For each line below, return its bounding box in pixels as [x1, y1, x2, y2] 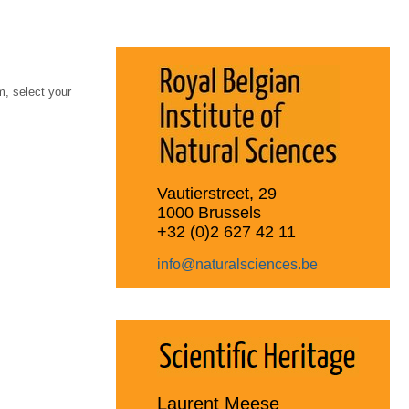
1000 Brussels [157, 203, 262, 222]
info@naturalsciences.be [157, 256, 319, 272]
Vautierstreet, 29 [157, 184, 278, 203]
